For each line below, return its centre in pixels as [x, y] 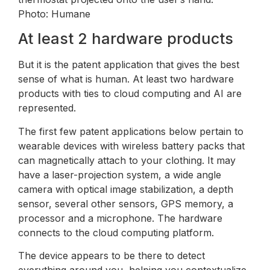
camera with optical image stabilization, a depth [126, 189]
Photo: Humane [54, 14]
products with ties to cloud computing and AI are [130, 94]
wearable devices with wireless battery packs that [131, 146]
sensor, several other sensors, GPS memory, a [126, 203]
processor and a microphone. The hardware [120, 218]
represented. [47, 108]
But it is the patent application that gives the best [129, 65]
